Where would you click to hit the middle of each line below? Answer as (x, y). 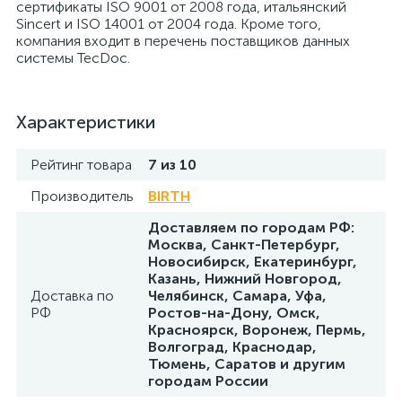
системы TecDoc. (73, 58)
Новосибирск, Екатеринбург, (253, 262)
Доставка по (72, 296)
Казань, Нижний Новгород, (245, 279)
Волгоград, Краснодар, (232, 347)
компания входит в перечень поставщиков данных (183, 41)
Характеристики (86, 122)
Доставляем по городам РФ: (251, 227)
